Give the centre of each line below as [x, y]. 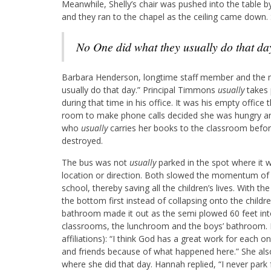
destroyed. [82, 140]
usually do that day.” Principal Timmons [140, 90]
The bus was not [96, 162]
